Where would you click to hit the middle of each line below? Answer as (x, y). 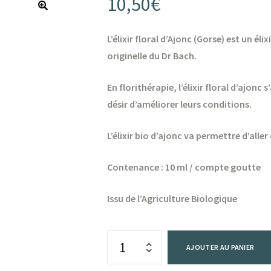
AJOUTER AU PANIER (220, 247)
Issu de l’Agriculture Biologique (172, 199)
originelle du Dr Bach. (152, 56)
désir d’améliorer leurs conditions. (180, 104)
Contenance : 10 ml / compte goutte (184, 167)
